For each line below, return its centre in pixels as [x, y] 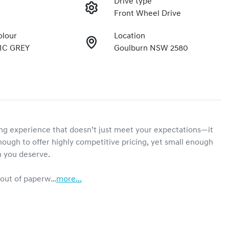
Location [129, 36]
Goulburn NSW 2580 [151, 48]
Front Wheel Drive [147, 14]
